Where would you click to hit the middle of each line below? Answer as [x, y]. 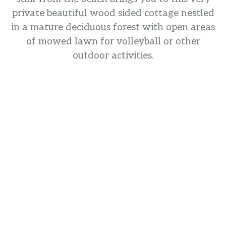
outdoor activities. [113, 56]
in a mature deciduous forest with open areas [113, 28]
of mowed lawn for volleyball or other [113, 42]
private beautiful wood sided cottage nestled [113, 14]
